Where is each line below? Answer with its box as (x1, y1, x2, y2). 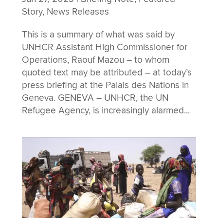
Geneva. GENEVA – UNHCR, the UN (21, 92, 168, 104)
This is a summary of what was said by (21, 29, 175, 41)
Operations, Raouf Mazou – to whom (21, 54, 169, 66)
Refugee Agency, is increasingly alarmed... (21, 105, 190, 117)
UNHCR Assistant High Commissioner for (21, 41, 187, 54)
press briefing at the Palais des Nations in (21, 79, 189, 91)
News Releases (46, 6, 109, 18)
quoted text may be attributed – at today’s (21, 67, 192, 79)
